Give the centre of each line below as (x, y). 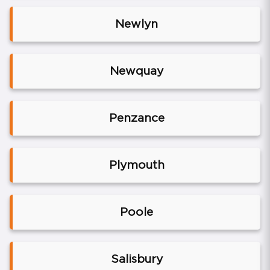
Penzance (137, 118)
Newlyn (137, 24)
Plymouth (137, 165)
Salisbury (137, 259)
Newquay (137, 71)
